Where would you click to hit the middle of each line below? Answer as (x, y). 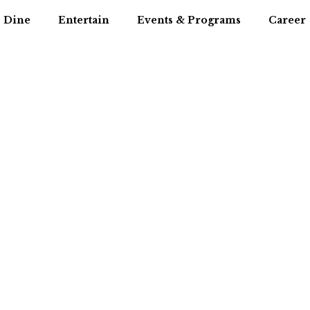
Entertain (83, 20)
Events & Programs (189, 20)
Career (287, 20)
